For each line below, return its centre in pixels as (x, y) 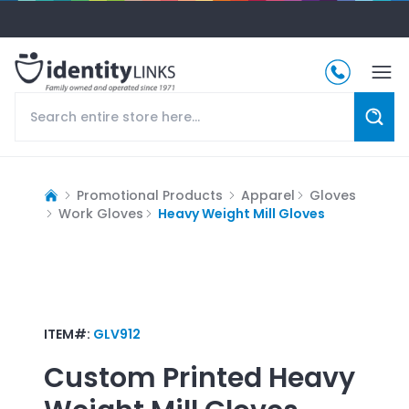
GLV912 (117, 334)
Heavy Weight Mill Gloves (241, 213)
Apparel (268, 195)
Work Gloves (101, 213)
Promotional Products (150, 195)
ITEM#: (68, 334)
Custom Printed (153, 378)
